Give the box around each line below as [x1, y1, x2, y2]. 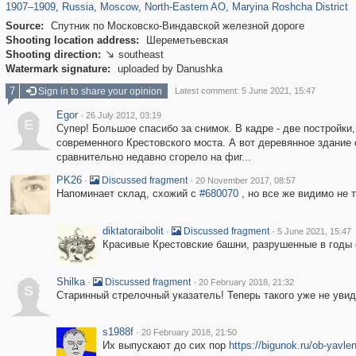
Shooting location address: [5, 34, 139, 46]
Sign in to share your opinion [35, 86, 162, 97]
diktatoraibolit [102, 225, 164, 237]
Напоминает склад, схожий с [56, 188, 199, 199]
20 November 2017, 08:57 [195, 176, 296, 185]
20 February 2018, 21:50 [141, 327, 237, 337]
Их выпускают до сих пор [102, 339, 229, 351]
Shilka [56, 276, 85, 288]
